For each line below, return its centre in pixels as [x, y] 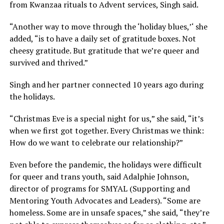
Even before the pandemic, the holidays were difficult [105, 165]
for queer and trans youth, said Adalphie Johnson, [99, 177]
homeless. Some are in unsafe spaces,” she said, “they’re [109, 213]
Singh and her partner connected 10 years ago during [106, 85]
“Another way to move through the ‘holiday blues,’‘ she [108, 27]
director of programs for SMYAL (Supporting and [99, 189]
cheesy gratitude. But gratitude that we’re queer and [104, 51]
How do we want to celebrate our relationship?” [96, 143]
